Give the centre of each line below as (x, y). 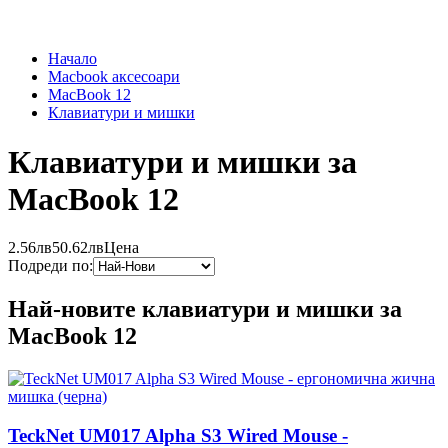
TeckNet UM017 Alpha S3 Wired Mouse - (178, 435)
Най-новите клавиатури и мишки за (205, 309)
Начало (72, 59)
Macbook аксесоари (114, 77)
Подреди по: (50, 266)
